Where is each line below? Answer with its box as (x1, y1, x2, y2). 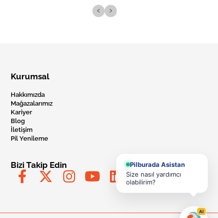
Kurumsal (11, 72, 50, 82)
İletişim (11, 126, 33, 134)
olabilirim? (126, 178, 156, 186)
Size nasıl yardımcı (126, 170, 181, 178)
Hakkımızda (11, 91, 45, 99)
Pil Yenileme (11, 135, 49, 143)
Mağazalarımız (11, 100, 53, 108)
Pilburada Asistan (130, 161, 185, 168)
